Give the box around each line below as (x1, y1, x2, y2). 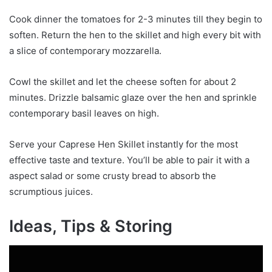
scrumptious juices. (9, 185, 93, 197)
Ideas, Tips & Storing (9, 216, 172, 236)
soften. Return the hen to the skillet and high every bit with (9, 29, 261, 41)
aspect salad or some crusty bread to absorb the (9, 169, 216, 182)
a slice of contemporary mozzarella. (9, 44, 161, 56)
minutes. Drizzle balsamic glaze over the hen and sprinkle (9, 91, 257, 103)
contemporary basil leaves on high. (9, 107, 159, 119)
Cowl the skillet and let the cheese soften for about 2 (9, 75, 236, 87)
